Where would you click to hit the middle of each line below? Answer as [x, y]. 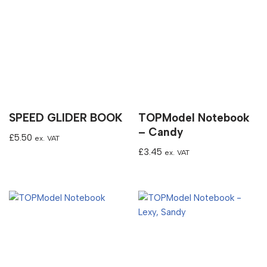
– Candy [161, 132]
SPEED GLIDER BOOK [66, 117]
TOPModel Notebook [194, 117]
